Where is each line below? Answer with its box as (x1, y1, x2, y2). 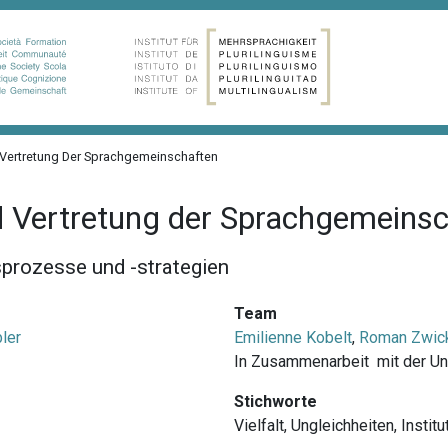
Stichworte (233, 391, 317, 411)
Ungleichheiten (290, 415, 394, 435)
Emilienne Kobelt (233, 327, 352, 347)
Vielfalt (233, 415, 284, 435)
